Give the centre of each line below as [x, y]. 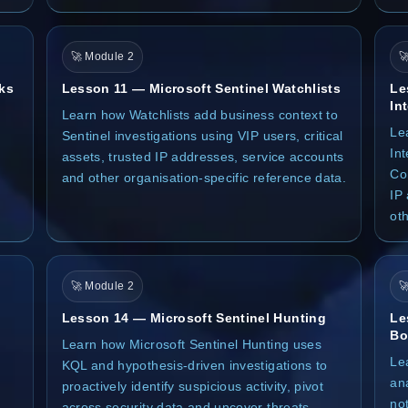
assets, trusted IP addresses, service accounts [203, 156]
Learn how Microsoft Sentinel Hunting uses [191, 344]
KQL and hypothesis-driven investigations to [194, 365]
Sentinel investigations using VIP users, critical [202, 135]
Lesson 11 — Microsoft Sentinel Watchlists [201, 88]
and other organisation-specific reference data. [204, 177]
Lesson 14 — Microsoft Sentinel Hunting [194, 317]
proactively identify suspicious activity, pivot [193, 386]
